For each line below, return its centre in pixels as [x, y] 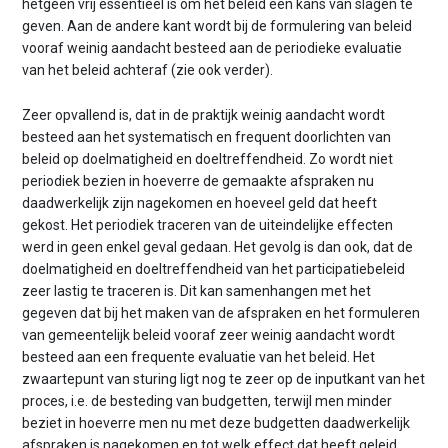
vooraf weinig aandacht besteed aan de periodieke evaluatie [212, 48]
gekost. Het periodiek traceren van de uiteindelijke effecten [208, 224]
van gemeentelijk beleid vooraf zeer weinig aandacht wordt [209, 334]
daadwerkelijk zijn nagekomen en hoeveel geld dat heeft [200, 202]
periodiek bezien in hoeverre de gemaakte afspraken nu [198, 180]
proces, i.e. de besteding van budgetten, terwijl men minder [207, 400]
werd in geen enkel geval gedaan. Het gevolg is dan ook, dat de [218, 246]
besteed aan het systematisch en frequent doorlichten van [207, 136]
